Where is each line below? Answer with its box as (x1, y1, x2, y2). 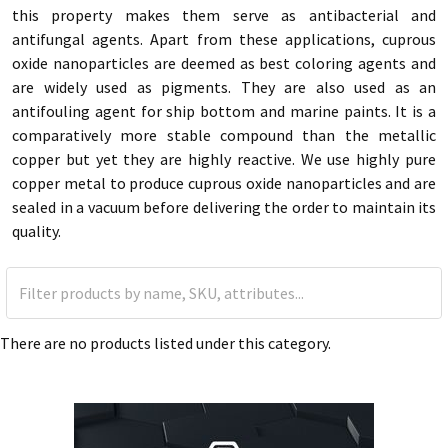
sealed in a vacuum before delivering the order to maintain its (12, 197, 436, 217)
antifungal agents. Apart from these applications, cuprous (12, 29, 436, 49)
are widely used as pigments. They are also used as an (12, 77, 436, 97)
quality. (12, 221, 61, 241)
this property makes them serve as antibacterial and (12, 5, 436, 25)
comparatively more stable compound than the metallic (12, 125, 436, 145)
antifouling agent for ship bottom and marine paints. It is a (12, 101, 436, 121)
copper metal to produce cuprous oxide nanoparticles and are (12, 173, 436, 193)
